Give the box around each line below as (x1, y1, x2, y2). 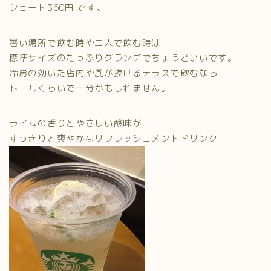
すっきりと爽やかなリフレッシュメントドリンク (9, 131, 218, 145)
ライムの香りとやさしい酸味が (9, 116, 142, 129)
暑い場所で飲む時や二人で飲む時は (9, 36, 162, 49)
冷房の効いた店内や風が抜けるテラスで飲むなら (9, 66, 218, 79)
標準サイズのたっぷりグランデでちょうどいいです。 (9, 51, 237, 64)
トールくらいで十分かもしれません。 (9, 81, 171, 94)
